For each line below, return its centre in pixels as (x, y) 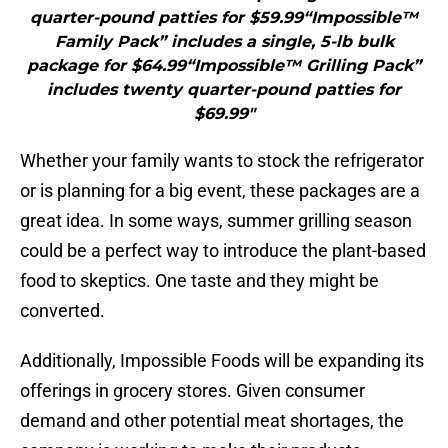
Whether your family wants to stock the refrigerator (222, 161)
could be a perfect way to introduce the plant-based (223, 251)
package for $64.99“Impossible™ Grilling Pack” (224, 66)
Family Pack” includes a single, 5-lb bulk (224, 42)
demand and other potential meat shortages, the (212, 421)
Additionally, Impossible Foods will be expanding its (222, 361)
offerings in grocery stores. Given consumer (192, 391)
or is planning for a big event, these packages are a (220, 191)
